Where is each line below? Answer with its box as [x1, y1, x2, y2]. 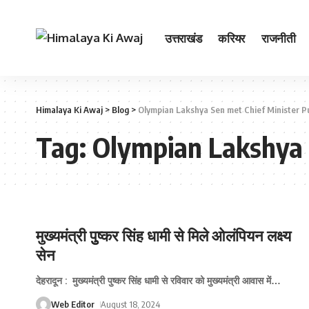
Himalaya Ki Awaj [36, 104, 103, 115]
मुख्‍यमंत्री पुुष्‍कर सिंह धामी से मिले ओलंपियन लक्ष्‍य [36, 226, 291, 245]
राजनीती [261, 30, 296, 46]
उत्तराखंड [165, 30, 202, 46]
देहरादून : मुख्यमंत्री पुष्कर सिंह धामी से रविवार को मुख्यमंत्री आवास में [36, 275, 271, 286]
